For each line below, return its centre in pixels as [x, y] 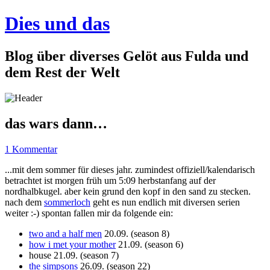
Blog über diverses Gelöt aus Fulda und [127, 56]
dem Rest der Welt [62, 72]
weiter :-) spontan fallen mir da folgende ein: [89, 213]
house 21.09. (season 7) [74, 255]
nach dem [24, 202]
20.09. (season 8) [136, 233]
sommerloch [67, 202]
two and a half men [65, 233]
